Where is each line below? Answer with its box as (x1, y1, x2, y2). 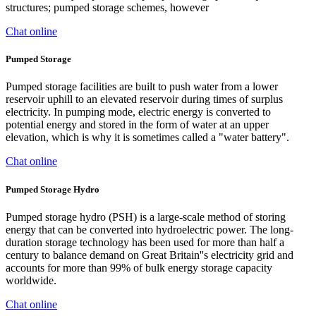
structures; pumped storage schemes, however (6, 1, 209, 14)
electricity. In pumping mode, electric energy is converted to (6, 106, 271, 119)
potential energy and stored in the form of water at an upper (6, 119, 269, 131)
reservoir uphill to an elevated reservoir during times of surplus (6, 93, 283, 106)
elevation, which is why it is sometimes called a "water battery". (6, 131, 289, 144)
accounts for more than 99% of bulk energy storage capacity (6, 261, 272, 274)
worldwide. (6, 274, 56, 286)
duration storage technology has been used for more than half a (6, 236, 284, 248)
